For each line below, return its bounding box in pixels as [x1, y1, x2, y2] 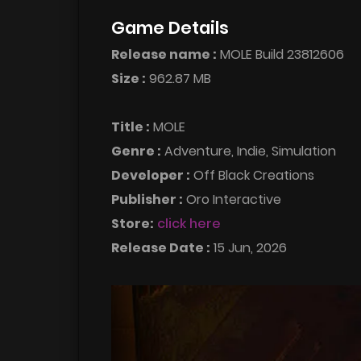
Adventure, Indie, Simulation [161, 141, 336, 160]
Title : [111, 117, 150, 136]
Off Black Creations [190, 165, 314, 185]
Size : [111, 68, 146, 88]
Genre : [111, 141, 161, 160]
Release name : [111, 44, 217, 64]
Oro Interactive [183, 189, 281, 209]
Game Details [111, 15, 229, 39]
